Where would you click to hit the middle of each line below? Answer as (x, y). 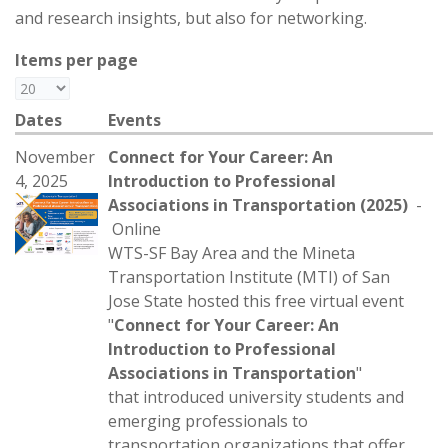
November (55, 157)
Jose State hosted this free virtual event (256, 301)
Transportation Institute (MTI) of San (249, 277)
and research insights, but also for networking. (191, 18)
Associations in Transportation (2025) (258, 205)
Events (134, 120)
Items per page (76, 60)
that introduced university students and (256, 397)
